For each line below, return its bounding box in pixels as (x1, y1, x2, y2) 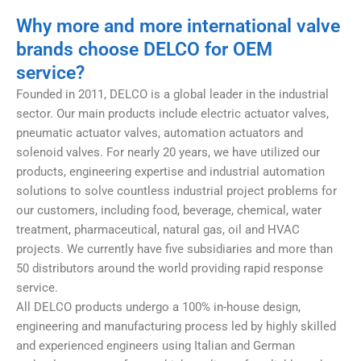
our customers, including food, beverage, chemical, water (16, 202, 322, 218)
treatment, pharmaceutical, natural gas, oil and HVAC (16, 222, 300, 237)
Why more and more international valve (16, 15, 340, 37)
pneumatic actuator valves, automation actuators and (16, 125, 303, 140)
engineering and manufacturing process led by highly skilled (16, 318, 336, 334)
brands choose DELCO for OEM (16, 38, 272, 60)
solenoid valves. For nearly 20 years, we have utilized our (16, 144, 320, 160)
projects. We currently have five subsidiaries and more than (16, 241, 333, 256)
